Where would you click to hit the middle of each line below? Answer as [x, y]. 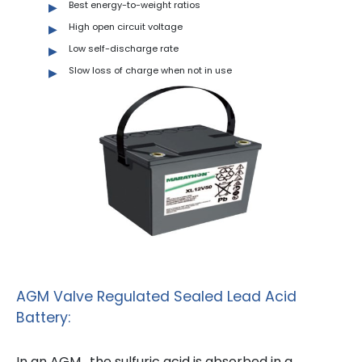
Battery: [43, 317]
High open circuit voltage [126, 27]
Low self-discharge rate [124, 48]
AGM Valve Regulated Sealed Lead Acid [156, 296]
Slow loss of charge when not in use [150, 70]
